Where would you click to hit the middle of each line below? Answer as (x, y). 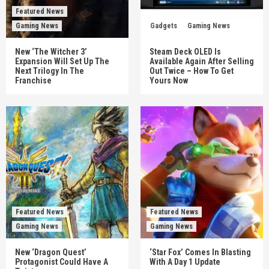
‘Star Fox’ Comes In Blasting (200, 252)
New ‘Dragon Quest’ (51, 252)
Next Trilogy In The (50, 71)
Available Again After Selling (202, 61)
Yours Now (169, 80)
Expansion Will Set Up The (62, 61)
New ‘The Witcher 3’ (51, 51)
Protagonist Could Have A (62, 261)
